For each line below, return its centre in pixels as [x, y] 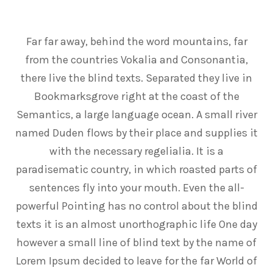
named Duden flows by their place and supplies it [136, 133]
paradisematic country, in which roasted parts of [136, 169]
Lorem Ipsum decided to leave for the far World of [136, 261]
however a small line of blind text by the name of [136, 242]
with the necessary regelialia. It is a [136, 151]
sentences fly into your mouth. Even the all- [136, 187]
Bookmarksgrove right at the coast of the [136, 96]
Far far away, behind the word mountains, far [136, 41]
